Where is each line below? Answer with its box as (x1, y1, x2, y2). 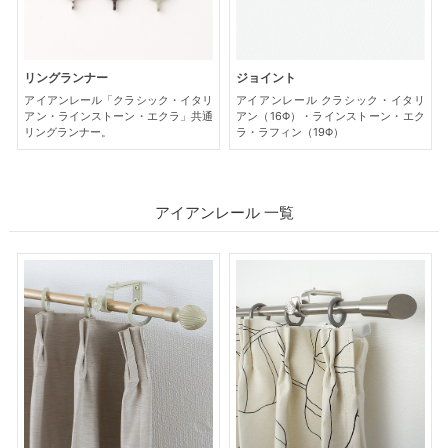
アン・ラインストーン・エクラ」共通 (24, 108, 214, 123)
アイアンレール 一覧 (154, 203, 294, 223)
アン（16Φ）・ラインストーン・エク (235, 108, 425, 123)
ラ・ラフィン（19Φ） (235, 124, 344, 139)
